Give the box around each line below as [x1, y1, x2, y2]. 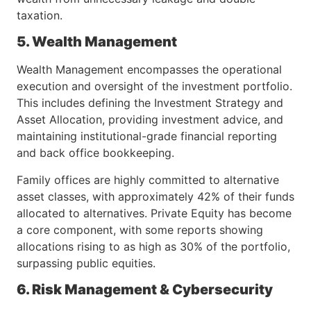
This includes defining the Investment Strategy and [17, 96, 283, 110]
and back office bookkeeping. [17, 146, 174, 160]
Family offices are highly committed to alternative [17, 172, 279, 187]
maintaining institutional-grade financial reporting [17, 129, 277, 144]
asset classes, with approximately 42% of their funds [17, 189, 294, 203]
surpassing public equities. [17, 255, 155, 270]
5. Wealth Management [17, 33, 177, 51]
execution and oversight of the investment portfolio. [17, 79, 292, 94]
